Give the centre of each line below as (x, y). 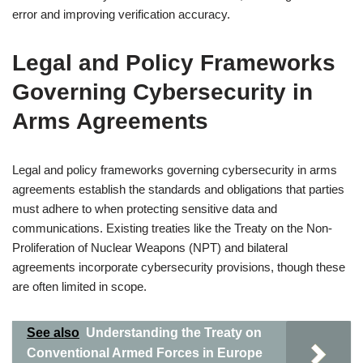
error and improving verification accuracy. (121, 14)
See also (53, 333)
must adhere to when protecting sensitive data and (145, 209)
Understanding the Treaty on (174, 333)
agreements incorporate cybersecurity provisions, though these (179, 267)
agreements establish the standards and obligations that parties (178, 189)
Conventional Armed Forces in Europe (145, 353)
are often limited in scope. (79, 286)
